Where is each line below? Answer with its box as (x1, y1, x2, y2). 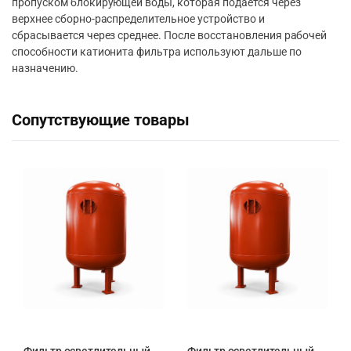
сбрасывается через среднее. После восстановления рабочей (12, 29, 327, 42)
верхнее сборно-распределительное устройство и (12, 13, 265, 26)
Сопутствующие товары (12, 111, 190, 130)
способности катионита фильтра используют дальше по (12, 45, 302, 59)
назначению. (12, 62, 78, 75)
